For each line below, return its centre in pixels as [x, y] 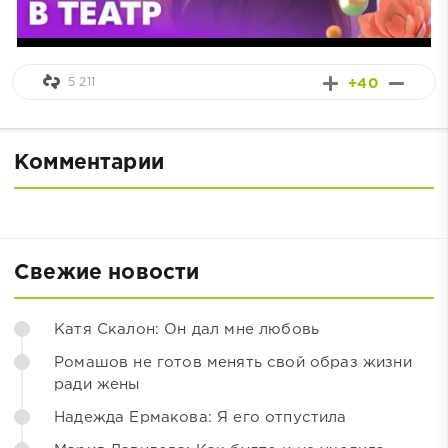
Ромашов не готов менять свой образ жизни [233, 362]
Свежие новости [107, 272]
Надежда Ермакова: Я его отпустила [200, 417]
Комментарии [89, 162]
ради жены [97, 384]
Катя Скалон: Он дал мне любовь [187, 329]
